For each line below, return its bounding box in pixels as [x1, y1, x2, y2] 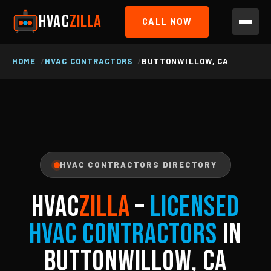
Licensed [149, 190, 240, 224]
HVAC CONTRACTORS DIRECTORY [60, 160, 217, 169]
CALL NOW [142, 16, 192, 27]
